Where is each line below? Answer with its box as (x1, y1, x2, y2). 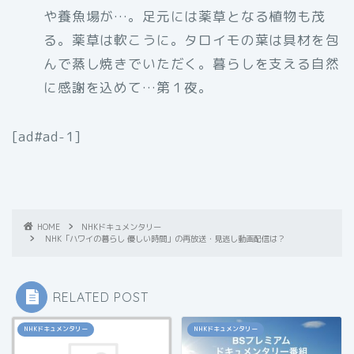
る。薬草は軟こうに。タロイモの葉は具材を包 (43, 31, 340, 50)
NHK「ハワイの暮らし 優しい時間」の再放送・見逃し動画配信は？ (45, 233, 285, 245)
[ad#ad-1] (12, 127, 81, 146)
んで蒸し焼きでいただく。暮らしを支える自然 (43, 55, 340, 73)
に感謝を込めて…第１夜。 (43, 78, 213, 97)
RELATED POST (53, 289, 149, 306)
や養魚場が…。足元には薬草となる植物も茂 (43, 7, 326, 26)
